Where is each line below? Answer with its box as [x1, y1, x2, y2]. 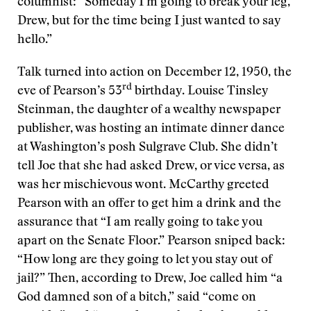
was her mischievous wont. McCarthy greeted [17, 179, 269, 192]
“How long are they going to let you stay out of [17, 254, 272, 267]
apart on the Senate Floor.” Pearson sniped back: [17, 235, 285, 248]
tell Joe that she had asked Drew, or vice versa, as [17, 160, 285, 173]
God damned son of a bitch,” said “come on [17, 292, 256, 304]
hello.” [17, 34, 52, 47]
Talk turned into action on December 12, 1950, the [17, 67, 292, 79]
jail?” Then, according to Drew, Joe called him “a [17, 273, 283, 285]
